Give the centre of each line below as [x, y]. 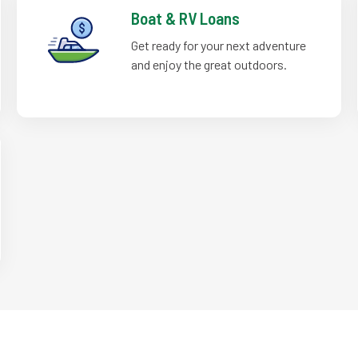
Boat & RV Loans [185, 18]
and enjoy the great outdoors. [209, 64]
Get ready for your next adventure [218, 45]
